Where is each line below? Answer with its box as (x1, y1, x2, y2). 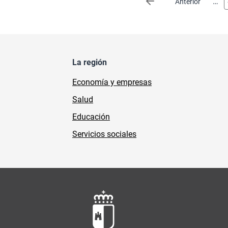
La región (72, 58, 107, 67)
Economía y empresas (72, 77, 152, 87)
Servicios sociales (72, 129, 136, 139)
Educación (72, 112, 110, 122)
